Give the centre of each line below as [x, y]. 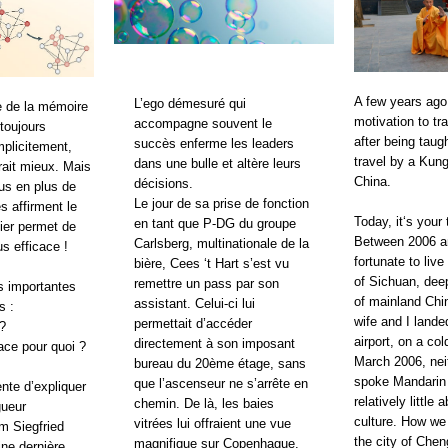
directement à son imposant [214, 343]
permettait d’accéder [193, 323]
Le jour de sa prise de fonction [221, 203]
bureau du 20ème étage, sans [220, 363]
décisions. [163, 183]
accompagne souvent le [203, 123]
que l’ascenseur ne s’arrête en [221, 383]
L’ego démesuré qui [190, 103]
